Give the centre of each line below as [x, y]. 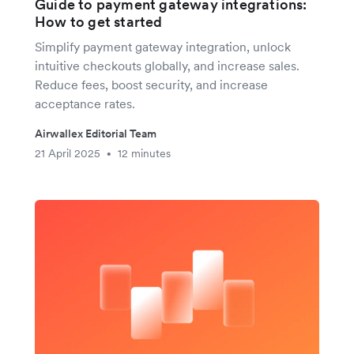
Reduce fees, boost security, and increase [151, 85]
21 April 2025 [68, 154]
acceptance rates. [85, 104]
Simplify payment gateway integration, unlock [163, 47]
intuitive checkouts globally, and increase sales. [167, 66]
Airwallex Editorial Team [96, 134]
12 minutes [144, 154]
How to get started [99, 22]
